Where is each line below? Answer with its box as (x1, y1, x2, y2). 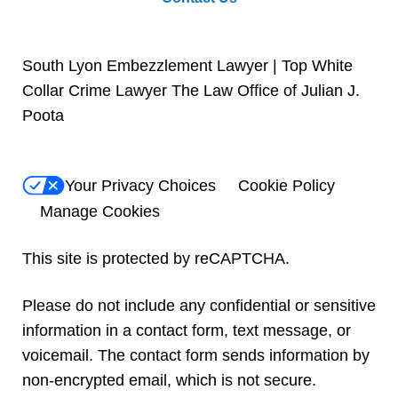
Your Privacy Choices (65, 176, 216, 195)
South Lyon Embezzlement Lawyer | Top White (22, 56, 353, 75)
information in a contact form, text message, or (22, 322, 351, 340)
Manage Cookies (40, 203, 160, 221)
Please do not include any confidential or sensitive (22, 297, 376, 315)
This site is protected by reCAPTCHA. (22, 250, 290, 268)
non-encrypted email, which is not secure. (22, 371, 316, 390)
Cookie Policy (238, 176, 335, 195)
